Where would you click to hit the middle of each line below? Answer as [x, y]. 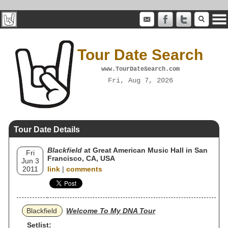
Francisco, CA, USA [81, 158]
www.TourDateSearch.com [140, 69]
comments [84, 169]
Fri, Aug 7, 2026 [140, 80]
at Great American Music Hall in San [145, 150]
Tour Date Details [47, 130]
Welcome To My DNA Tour [111, 211]
